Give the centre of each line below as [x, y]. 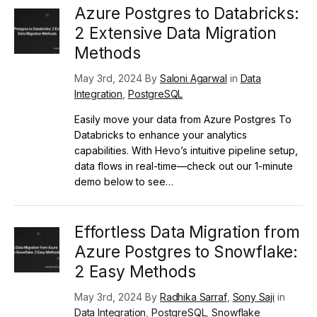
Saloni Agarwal [194, 78]
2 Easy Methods [135, 271]
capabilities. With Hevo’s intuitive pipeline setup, [186, 150]
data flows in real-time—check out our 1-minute [184, 166]
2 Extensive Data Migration [175, 33]
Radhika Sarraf [194, 296]
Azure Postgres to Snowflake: [186, 252]
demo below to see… [124, 181]
